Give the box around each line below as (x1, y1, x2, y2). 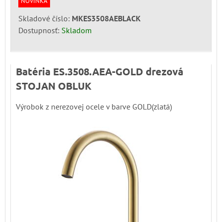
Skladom (61, 25, 92, 35)
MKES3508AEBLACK (72, 13, 141, 23)
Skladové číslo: (18, 13, 72, 23)
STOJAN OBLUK (16, 79, 92, 92)
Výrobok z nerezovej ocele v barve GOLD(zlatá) (16, 101, 172, 111)
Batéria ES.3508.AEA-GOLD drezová (16, 64, 183, 78)
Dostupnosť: (18, 25, 61, 35)
